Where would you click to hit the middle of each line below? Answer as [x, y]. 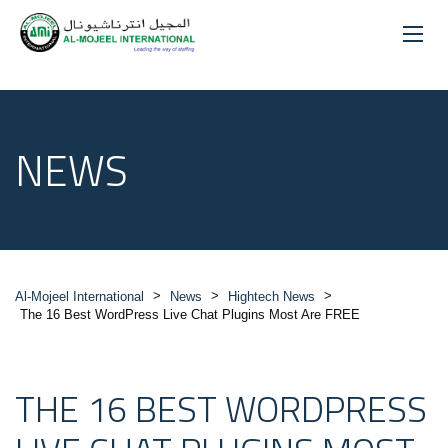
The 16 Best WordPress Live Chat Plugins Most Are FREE [190, 315]
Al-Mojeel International [79, 297]
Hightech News [271, 297]
